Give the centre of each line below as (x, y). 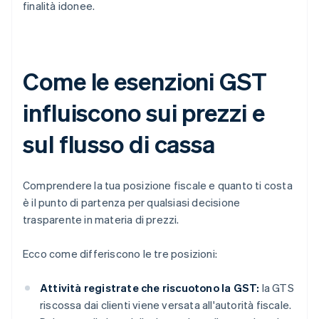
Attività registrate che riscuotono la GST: (150, 288)
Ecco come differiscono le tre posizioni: (120, 254)
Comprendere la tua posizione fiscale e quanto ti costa (158, 185)
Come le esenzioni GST (145, 81)
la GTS (277, 288)
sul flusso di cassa (119, 144)
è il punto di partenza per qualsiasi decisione (132, 203)
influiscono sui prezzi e (144, 113)
